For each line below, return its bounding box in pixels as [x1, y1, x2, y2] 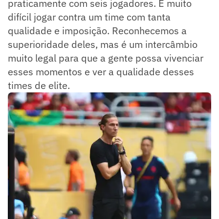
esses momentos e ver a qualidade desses [8, 65, 194, 78]
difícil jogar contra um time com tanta [8, 10, 171, 23]
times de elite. [8, 78, 70, 92]
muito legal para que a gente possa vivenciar [8, 51, 203, 65]
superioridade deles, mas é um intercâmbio [8, 37, 197, 51]
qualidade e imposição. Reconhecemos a [8, 23, 187, 37]
